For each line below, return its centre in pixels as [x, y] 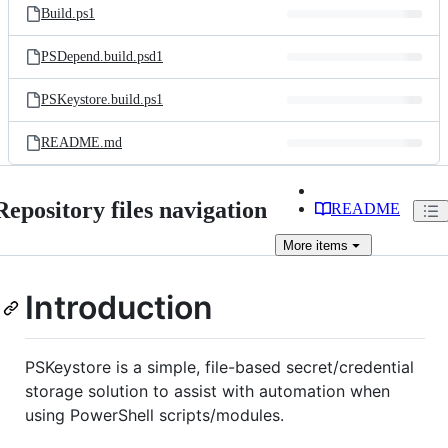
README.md [81, 142]
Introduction [119, 307]
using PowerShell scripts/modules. [154, 414]
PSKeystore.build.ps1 [102, 99]
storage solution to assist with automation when [207, 390]
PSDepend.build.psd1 [102, 56]
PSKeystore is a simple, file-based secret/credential [219, 366]
